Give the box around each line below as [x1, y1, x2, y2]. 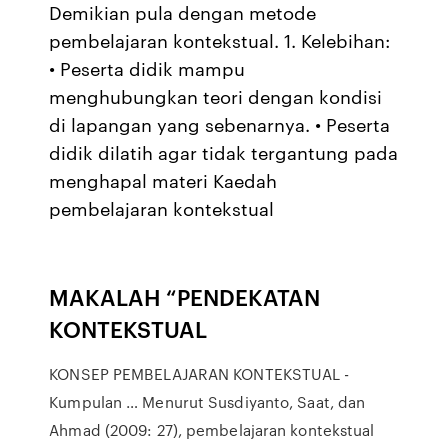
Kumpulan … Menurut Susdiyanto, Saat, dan [49, 391, 366, 413]
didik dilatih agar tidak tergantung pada [49, 139, 399, 165]
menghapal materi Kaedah [49, 167, 278, 193]
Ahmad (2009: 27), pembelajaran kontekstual [49, 419, 375, 441]
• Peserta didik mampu [49, 55, 246, 81]
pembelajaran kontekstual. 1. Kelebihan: [49, 27, 391, 53]
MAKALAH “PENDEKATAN [49, 281, 321, 312]
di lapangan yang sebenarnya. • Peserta [49, 111, 391, 137]
